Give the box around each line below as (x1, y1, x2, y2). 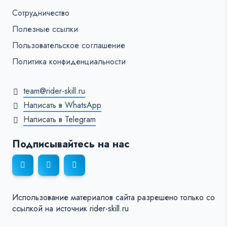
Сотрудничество (12, 7, 69, 19)
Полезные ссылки (12, 23, 78, 35)
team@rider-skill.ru (23, 85, 85, 97)
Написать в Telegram (23, 113, 96, 126)
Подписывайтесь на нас (12, 137, 130, 152)
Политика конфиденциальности (12, 56, 126, 68)
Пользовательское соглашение (12, 40, 125, 52)
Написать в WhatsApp (23, 99, 101, 111)
